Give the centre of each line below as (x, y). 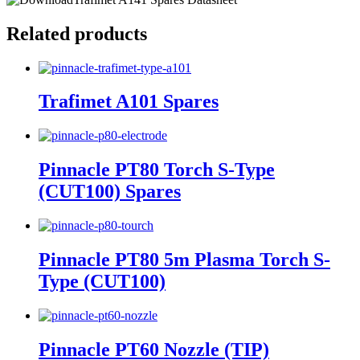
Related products (77, 33)
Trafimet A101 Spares (129, 102)
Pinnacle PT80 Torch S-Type (157, 170)
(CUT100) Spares (110, 192)
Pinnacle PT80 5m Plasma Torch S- (184, 260)
